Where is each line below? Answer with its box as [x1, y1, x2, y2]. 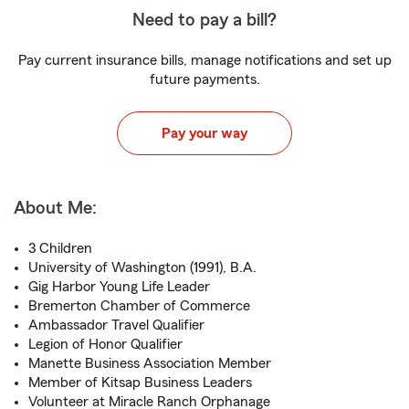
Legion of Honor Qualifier [28, 337, 183, 351]
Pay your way [162, 126, 247, 141]
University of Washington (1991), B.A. [28, 260, 257, 275]
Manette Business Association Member [28, 356, 271, 371]
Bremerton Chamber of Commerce [28, 299, 250, 313]
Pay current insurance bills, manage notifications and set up [17, 53, 392, 68]
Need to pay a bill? [132, 11, 277, 29]
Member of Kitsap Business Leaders [28, 375, 252, 390]
